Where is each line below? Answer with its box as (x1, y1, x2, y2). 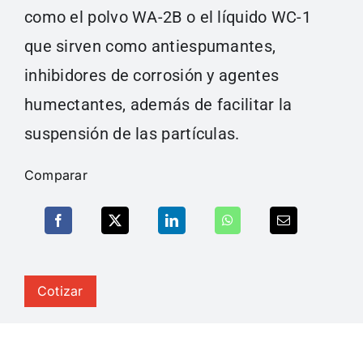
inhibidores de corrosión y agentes (23, 65, 280, 85)
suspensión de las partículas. (23, 123, 240, 143)
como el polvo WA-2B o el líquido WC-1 (23, 6, 312, 27)
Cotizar (36, 282, 83, 299)
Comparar (23, 166, 88, 183)
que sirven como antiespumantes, (23, 36, 276, 56)
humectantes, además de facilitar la (23, 94, 293, 114)
